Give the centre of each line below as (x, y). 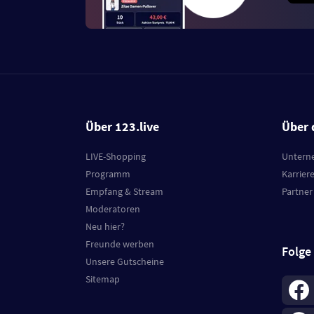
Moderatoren (113, 209)
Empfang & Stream (124, 192)
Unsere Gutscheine (125, 262)
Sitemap (103, 279)
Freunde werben (120, 244)
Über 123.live (122, 127)
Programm (108, 174)
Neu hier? (105, 227)
